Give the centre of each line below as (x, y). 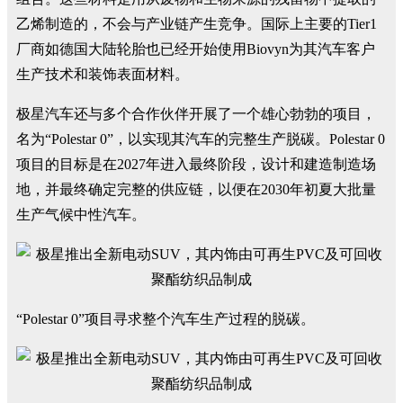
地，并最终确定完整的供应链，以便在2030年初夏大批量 (196, 189)
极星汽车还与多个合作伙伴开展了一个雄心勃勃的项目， (196, 114)
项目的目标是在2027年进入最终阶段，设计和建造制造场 (196, 164)
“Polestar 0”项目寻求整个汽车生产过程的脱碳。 (166, 319)
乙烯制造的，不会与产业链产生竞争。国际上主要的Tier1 (197, 24)
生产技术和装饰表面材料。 (103, 74)
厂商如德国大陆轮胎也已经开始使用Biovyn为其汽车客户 (196, 49)
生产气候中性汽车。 (81, 215)
